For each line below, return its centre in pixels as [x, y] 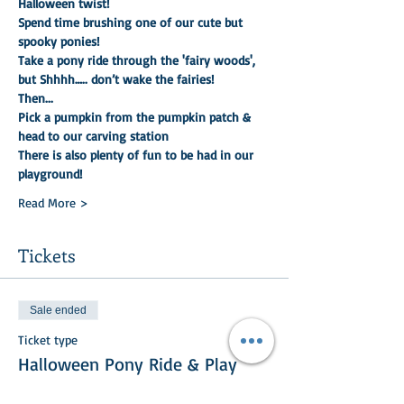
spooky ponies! [59, 41]
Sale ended [58, 310]
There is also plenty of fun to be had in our [138, 154]
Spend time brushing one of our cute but [132, 22]
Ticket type [48, 339]
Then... [36, 97]
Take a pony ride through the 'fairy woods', [138, 60]
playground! [50, 173]
